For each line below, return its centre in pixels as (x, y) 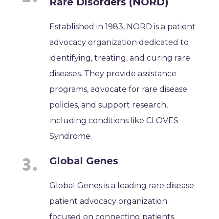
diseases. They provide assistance (113, 73)
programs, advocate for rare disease (119, 89)
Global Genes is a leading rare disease (122, 185)
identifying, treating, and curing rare (120, 58)
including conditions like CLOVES (114, 120)
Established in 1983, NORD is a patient (123, 26)
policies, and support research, (109, 105)
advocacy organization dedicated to (119, 42)
